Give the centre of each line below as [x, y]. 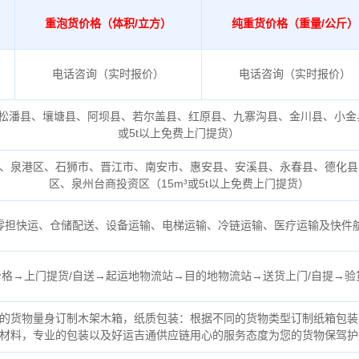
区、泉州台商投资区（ [105, 183]
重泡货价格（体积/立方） [108, 23]
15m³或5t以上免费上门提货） [235, 183]
